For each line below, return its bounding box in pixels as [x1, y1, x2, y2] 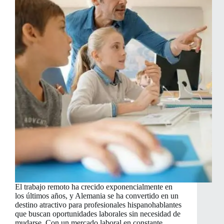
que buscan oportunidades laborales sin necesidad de [15, 209, 180, 218]
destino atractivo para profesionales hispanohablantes [15, 200, 181, 209]
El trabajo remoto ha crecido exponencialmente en [15, 182, 172, 191]
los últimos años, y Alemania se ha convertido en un [15, 191, 178, 200]
